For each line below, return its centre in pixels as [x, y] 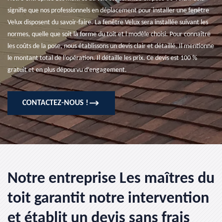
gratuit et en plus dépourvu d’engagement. [67, 70]
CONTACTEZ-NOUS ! [55, 103]
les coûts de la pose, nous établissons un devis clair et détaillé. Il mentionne [111, 46]
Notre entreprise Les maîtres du [111, 179]
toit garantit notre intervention [108, 199]
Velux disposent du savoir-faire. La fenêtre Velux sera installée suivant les [108, 23]
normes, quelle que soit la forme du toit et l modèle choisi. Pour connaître [109, 34]
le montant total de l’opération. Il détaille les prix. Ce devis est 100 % [102, 58]
